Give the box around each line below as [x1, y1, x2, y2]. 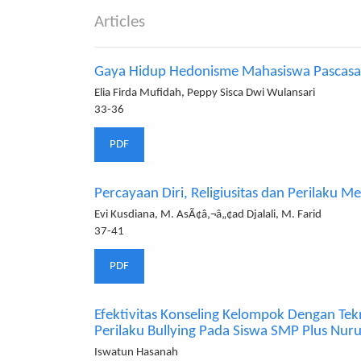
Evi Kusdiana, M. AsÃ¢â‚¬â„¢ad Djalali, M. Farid [94, 209, 322, 221]
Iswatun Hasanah [94, 346, 178, 359]
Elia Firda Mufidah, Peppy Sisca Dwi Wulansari [94, 87, 315, 99]
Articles [94, 14, 145, 31]
